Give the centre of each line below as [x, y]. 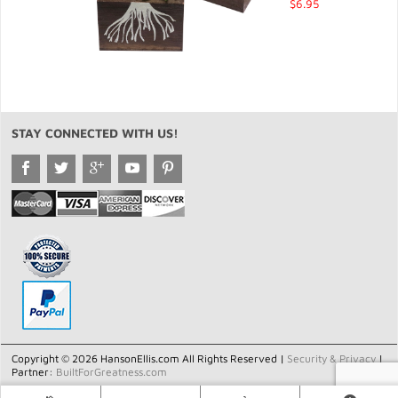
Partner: [34, 372]
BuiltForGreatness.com [111, 372]
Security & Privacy [331, 358]
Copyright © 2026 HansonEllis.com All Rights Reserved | [149, 358]
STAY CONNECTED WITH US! [95, 133]
